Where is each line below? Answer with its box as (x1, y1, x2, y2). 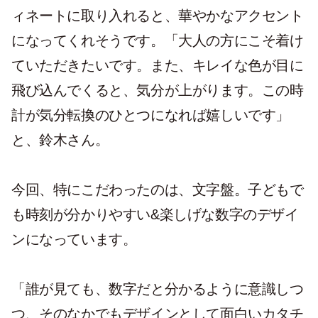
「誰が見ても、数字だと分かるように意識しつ (11, 280, 304, 297)
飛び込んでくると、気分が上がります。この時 (11, 82, 304, 98)
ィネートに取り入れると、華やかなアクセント (11, 7, 304, 23)
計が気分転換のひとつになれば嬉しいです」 (11, 106, 290, 123)
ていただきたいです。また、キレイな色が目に (11, 57, 304, 73)
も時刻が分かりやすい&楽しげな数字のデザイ (11, 206, 299, 222)
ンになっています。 (11, 231, 137, 247)
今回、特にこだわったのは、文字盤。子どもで (11, 181, 304, 197)
